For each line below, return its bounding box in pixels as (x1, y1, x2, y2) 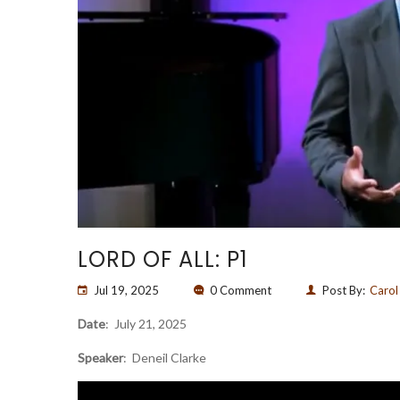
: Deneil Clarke (123, 350, 206, 365)
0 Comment (210, 283, 271, 297)
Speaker (78, 350, 123, 365)
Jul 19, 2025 (94, 283, 159, 297)
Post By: (322, 283, 365, 297)
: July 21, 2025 (105, 316, 187, 331)
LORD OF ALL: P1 (78, 245, 248, 274)
